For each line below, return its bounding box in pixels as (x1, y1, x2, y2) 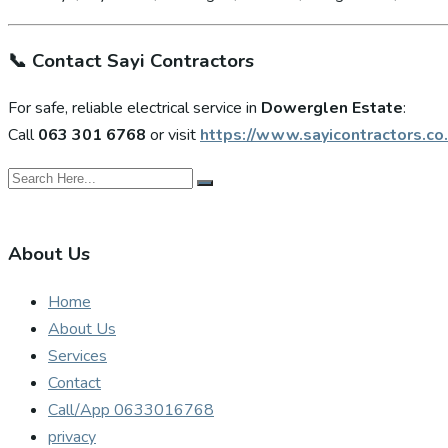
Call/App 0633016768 (48, 398, 214, 421)
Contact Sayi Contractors (32, 47, 254, 74)
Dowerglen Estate (261, 97, 403, 120)
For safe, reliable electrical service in (8, 97, 261, 120)
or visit (146, 124, 200, 147)
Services (48, 344, 107, 367)
